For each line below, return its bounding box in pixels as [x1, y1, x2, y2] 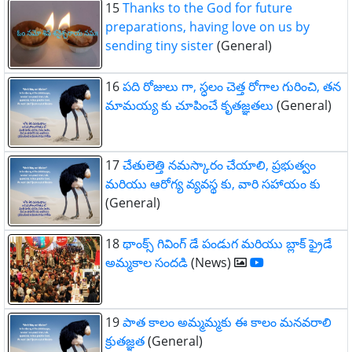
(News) [191, 254, 234, 271]
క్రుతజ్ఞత [105, 332, 145, 350]
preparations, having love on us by [105, 18, 310, 35]
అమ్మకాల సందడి [105, 254, 191, 271]
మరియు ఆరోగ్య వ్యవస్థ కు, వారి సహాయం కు [105, 175, 321, 192]
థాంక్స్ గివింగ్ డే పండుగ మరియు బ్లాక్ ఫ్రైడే [123, 235, 332, 252]
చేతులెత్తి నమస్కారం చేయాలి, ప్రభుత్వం [123, 156, 316, 174]
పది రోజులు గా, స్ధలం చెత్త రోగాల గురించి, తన [123, 78, 341, 95]
